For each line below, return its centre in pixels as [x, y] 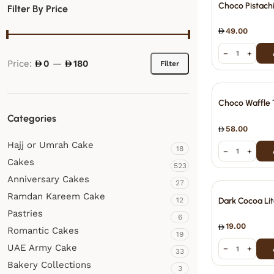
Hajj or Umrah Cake [50, 145]
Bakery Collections [49, 265]
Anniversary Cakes [48, 179]
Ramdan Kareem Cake [56, 196]
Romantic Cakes [43, 231]
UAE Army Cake [42, 248]
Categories [32, 118]
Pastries [25, 213]
